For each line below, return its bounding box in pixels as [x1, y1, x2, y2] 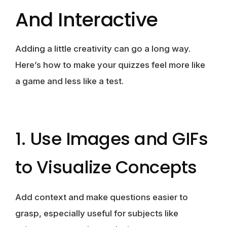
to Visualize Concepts [15, 155, 197, 179]
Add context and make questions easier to [15, 192, 188, 202]
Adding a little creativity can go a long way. [15, 43, 191, 54]
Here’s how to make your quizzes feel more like [15, 59, 205, 70]
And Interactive [15, 6, 158, 33]
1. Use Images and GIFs [15, 126, 208, 151]
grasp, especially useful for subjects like [15, 208, 178, 218]
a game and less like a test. [15, 75, 124, 86]
